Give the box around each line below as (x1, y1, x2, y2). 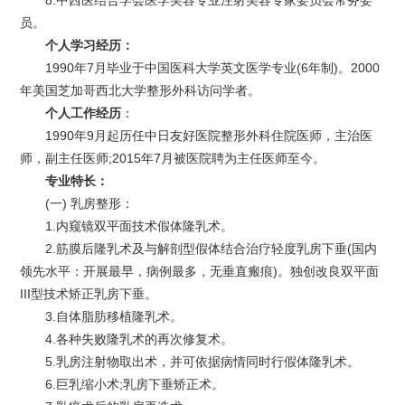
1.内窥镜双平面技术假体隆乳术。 (45, 219, 234, 234)
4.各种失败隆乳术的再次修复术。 (45, 332, 234, 347)
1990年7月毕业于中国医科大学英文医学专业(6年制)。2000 (45, 61, 381, 76)
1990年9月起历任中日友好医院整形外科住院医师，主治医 (45, 128, 373, 144)
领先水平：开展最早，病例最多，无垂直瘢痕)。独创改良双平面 (20, 264, 380, 279)
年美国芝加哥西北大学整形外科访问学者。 (20, 83, 261, 99)
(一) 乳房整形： (45, 196, 135, 212)
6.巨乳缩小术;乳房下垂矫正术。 (45, 377, 225, 392)
